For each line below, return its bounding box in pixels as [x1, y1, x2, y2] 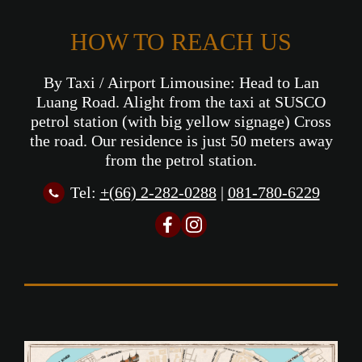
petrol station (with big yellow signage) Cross [31, 112, 331, 130]
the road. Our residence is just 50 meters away [29, 131, 333, 149]
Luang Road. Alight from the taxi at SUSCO [36, 92, 326, 111]
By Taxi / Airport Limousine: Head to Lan [43, 73, 319, 91]
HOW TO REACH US [70, 27, 292, 55]
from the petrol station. [105, 150, 257, 169]
